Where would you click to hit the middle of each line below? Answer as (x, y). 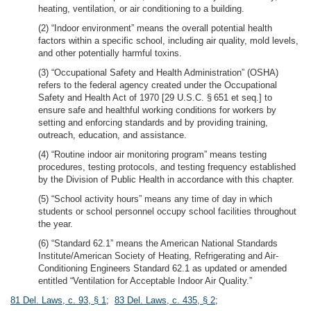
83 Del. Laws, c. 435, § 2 (165, 300)
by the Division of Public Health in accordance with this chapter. (166, 179)
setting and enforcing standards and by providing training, (153, 123)
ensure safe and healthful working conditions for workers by (157, 110)
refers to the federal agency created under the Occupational (158, 85)
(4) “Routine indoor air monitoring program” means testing (152, 154)
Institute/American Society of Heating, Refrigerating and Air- (158, 256)
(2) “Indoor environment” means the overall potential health (155, 28)
